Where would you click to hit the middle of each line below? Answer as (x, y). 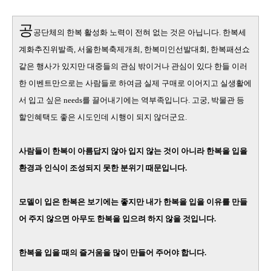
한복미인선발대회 (175, 49)
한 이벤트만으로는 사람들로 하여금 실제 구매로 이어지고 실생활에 (135, 83)
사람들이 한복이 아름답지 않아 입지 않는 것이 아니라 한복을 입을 (133, 151)
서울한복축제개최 (109, 49)
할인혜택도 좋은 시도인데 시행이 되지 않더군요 (102, 117)
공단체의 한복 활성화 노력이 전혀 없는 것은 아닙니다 (126, 32)
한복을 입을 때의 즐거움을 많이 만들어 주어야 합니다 (112, 252)
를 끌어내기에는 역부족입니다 (135, 100)
